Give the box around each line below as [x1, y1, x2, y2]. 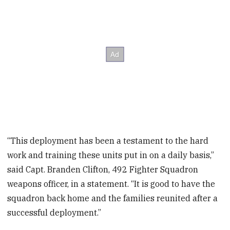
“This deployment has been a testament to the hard [7, 135, 209, 146]
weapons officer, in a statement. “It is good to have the [7, 178, 216, 189]
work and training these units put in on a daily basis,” [7, 149, 215, 160]
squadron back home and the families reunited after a [7, 193, 218, 203]
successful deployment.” [7, 207, 102, 218]
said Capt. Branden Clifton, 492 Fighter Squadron [7, 164, 199, 175]
